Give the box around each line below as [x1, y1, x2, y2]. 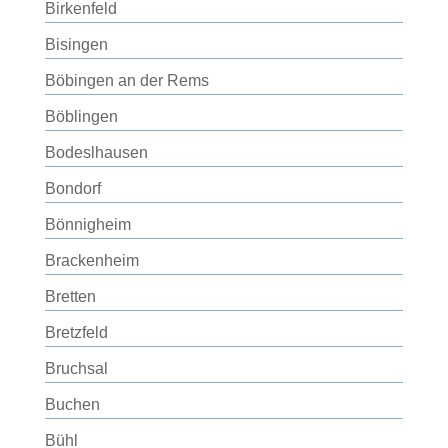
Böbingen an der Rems [44, 72, 209, 89]
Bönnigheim [44, 216, 131, 233]
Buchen [44, 396, 100, 413]
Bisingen [44, 36, 108, 53]
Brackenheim [44, 252, 139, 269]
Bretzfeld [44, 324, 108, 341]
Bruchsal [44, 360, 108, 377]
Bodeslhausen [44, 144, 148, 161]
